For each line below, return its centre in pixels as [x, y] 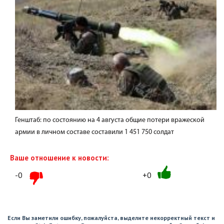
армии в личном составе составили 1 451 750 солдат [94, 132]
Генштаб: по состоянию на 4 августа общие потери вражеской [110, 120]
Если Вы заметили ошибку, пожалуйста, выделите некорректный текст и [111, 218]
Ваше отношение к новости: [59, 158]
